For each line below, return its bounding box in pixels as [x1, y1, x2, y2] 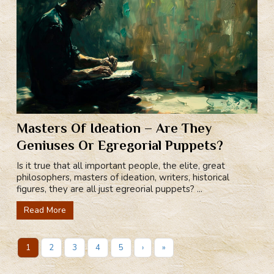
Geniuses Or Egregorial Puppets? [17, 138, 224, 154]
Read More [24, 204, 67, 217]
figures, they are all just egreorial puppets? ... [17, 183, 203, 196]
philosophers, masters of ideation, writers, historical [17, 171, 230, 184]
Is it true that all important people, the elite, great [17, 160, 226, 172]
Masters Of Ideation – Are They [17, 120, 212, 136]
